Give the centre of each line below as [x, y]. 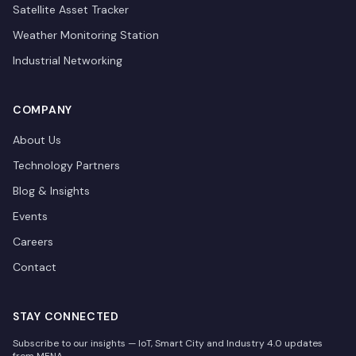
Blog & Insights [51, 191]
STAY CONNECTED [66, 316]
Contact [35, 267]
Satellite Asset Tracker [71, 10]
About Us [37, 140]
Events [30, 216]
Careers [33, 242]
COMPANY [43, 110]
